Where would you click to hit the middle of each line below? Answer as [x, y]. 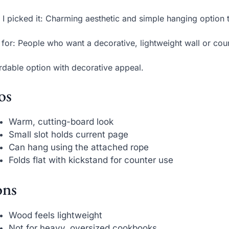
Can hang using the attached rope [79, 147]
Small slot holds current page [69, 134]
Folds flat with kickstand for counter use [91, 160]
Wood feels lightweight [56, 215]
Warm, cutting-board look [61, 121]
